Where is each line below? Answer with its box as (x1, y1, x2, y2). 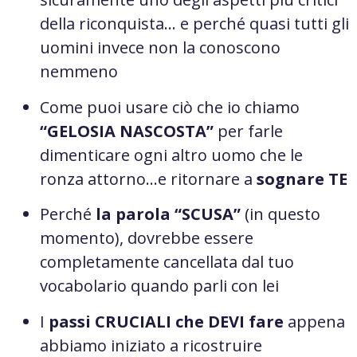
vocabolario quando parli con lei (40, 275, 279, 297)
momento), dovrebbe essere (40, 227, 253, 249)
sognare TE (257, 167, 347, 190)
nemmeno (40, 61, 118, 83)
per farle (214, 120, 283, 142)
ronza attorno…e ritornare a (40, 167, 257, 190)
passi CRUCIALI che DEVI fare (49, 310, 288, 332)
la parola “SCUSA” (96, 203, 245, 226)
